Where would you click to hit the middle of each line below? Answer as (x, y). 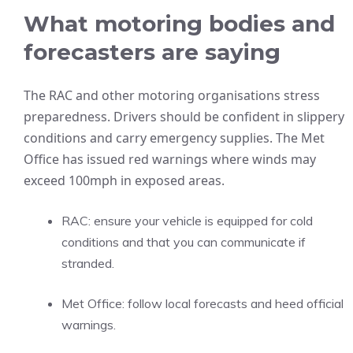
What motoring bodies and (179, 24)
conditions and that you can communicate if (184, 242)
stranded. (88, 263)
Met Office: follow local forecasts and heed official (203, 303)
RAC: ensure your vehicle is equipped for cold (187, 221)
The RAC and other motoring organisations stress (172, 95)
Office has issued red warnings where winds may (170, 159)
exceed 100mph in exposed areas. (124, 180)
